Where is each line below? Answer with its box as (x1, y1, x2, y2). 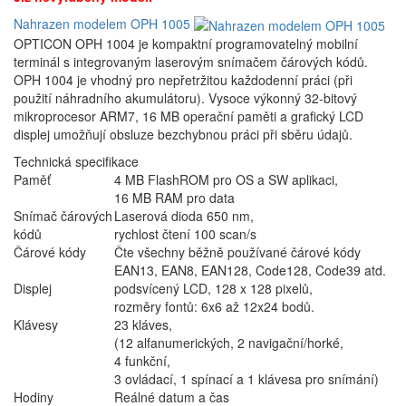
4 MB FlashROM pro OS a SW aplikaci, (114, 170, 338, 189)
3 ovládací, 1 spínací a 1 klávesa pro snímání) (114, 370, 379, 389)
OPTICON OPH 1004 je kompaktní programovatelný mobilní (14, 34, 358, 53)
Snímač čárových (14, 207, 112, 226)
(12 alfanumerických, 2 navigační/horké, (114, 333, 343, 353)
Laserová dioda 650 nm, (114, 207, 254, 226)
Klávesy (14, 315, 58, 334)
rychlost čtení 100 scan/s (114, 225, 256, 244)
